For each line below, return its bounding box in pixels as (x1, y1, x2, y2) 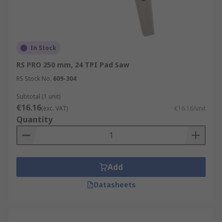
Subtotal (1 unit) (16, 92, 60, 101)
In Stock (30, 44, 56, 52)
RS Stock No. (16, 74, 52, 83)
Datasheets (93, 180, 136, 189)
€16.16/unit (174, 104, 206, 112)
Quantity (16, 114, 53, 125)
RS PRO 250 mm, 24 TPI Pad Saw (16, 60, 129, 69)
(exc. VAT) (41, 104, 68, 112)
